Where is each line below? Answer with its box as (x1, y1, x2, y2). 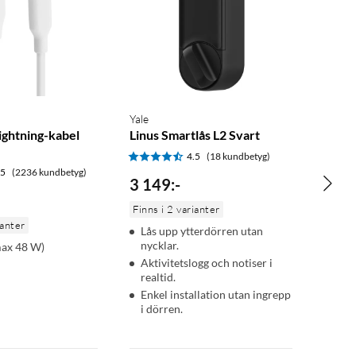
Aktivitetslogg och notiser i (141, 256, 273, 270)
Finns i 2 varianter (133, 203, 220, 216)
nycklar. (141, 238, 180, 253)
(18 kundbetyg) (207, 150, 271, 163)
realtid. (141, 270, 176, 284)
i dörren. (141, 302, 184, 316)
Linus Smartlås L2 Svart (130, 127, 261, 143)
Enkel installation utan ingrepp (141, 288, 292, 302)
